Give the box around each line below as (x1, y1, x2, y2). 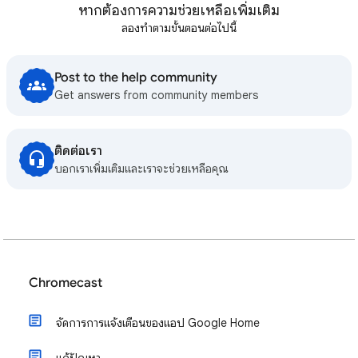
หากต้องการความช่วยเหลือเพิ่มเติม (78, 2, 280, 19)
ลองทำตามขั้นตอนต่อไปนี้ (121, 21, 237, 35)
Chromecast (29, 275, 102, 291)
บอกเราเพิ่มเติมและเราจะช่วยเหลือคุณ (54, 161, 229, 176)
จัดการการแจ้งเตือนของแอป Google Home (56, 316, 260, 330)
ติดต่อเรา (54, 143, 102, 159)
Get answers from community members (54, 88, 258, 102)
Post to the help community (54, 70, 217, 86)
